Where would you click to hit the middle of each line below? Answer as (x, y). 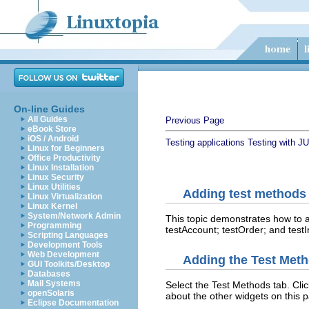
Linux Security (56, 177)
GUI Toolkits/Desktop (69, 264)
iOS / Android (53, 139)
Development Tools (65, 245)
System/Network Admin (74, 216)
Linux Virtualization (65, 197)
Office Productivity (64, 158)
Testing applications (205, 142)
